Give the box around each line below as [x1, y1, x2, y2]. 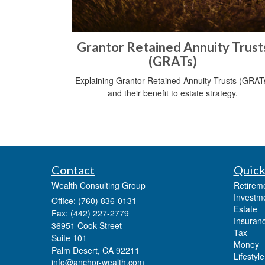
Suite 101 [51, 232, 87, 244]
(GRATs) [148, 53, 197, 70]
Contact [51, 163, 95, 177]
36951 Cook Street [51, 219, 122, 232]
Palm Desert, [51, 244, 100, 257]
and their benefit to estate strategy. [108, 87, 238, 99]
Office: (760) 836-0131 [51, 195, 137, 207]
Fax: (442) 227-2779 [51, 207, 129, 219]
